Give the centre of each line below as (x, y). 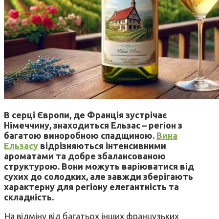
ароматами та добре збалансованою (85, 156)
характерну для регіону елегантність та (91, 186)
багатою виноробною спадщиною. (80, 135)
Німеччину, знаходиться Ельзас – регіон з (93, 125)
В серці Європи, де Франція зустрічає (85, 115)
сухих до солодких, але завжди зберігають (99, 176)
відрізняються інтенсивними (102, 145)
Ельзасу (21, 145)
